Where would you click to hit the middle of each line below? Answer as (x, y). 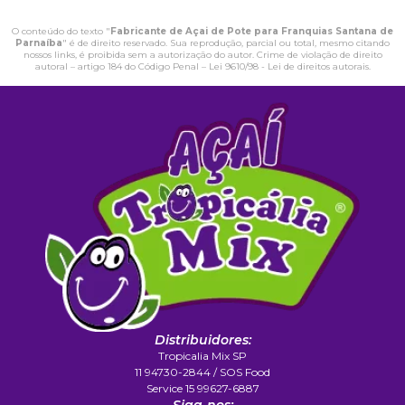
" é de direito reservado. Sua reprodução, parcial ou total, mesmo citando (226, 43)
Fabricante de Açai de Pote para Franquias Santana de (252, 31)
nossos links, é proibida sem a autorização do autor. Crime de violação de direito (202, 55)
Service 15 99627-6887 (202, 388)
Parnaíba (39, 43)
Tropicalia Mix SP (202, 356)
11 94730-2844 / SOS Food (202, 372)
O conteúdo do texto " (61, 31)
